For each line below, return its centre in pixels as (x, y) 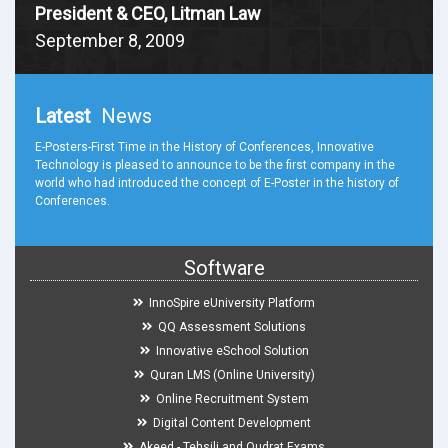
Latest (63, 116)
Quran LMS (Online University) (232, 375)
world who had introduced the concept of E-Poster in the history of (217, 183)
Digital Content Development (232, 423)
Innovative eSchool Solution (232, 351)
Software (224, 268)
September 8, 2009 (110, 40)
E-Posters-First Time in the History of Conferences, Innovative (204, 147)
